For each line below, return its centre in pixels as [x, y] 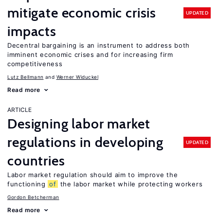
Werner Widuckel [77, 77]
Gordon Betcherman [33, 197]
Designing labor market [79, 124]
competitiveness [35, 64]
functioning [28, 184]
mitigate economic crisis [82, 13]
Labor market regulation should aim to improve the [93, 175]
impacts [32, 31]
